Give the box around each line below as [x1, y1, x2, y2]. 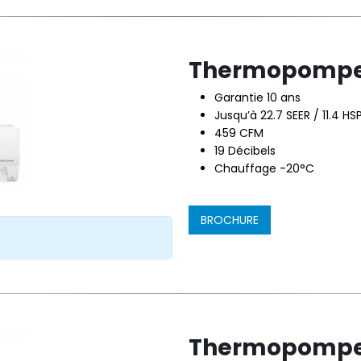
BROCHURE [201, 212, 259, 228]
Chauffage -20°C [214, 160, 314, 176]
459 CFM [214, 125, 263, 141]
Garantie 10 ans [214, 89, 301, 106]
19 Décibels [214, 143, 276, 159]
